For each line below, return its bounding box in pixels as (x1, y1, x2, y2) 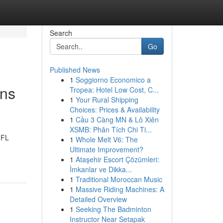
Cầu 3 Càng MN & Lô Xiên (75, 114, 159, 124)
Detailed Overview (69, 194, 127, 204)
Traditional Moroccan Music (75, 174, 162, 184)
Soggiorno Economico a (75, 75, 151, 85)
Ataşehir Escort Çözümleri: (75, 154, 159, 164)
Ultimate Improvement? (69, 144, 143, 154)
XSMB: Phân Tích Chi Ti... (69, 124, 152, 134)
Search (49, 28, 72, 38)
